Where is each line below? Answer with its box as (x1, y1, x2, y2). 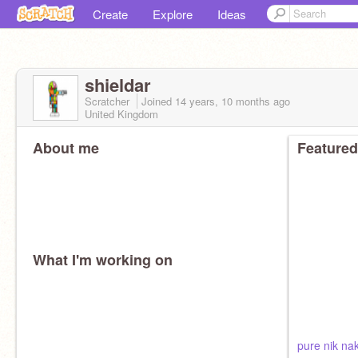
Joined (141, 93, 175, 109)
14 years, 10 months (175, 93, 270, 109)
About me (33, 137, 99, 158)
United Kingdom (85, 106, 158, 121)
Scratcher (85, 93, 133, 109)
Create (93, 6, 128, 22)
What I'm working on (33, 249, 173, 270)
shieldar (85, 72, 151, 97)
